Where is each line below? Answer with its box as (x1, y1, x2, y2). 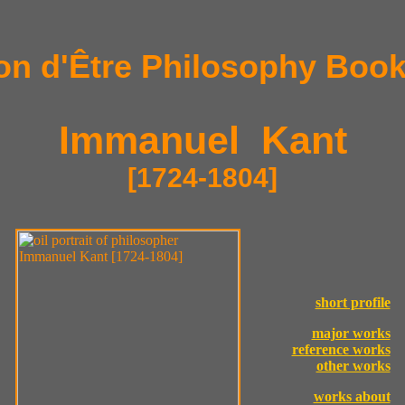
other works (316, 358, 391, 374)
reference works (291, 342, 391, 358)
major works (311, 325, 391, 342)
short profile (315, 295, 391, 311)
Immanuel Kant (58, 118, 347, 163)
